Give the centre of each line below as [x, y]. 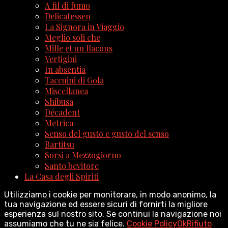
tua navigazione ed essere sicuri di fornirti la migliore [106, 204]
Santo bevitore [72, 165]
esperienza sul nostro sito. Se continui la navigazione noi [113, 214]
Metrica [59, 123]
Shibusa [59, 101]
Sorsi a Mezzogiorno [83, 155]
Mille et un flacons [79, 48]
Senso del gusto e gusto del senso [107, 133]
